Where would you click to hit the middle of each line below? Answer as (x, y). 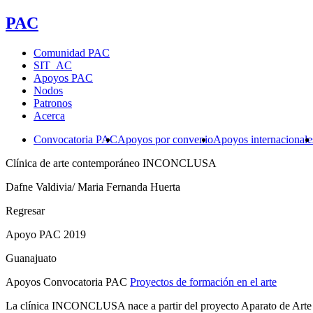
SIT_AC (53, 65)
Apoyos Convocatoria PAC (68, 282)
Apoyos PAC (63, 78)
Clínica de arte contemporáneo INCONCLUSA (111, 163)
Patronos (53, 103)
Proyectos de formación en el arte (203, 282)
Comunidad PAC (72, 52)
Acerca (49, 115)
